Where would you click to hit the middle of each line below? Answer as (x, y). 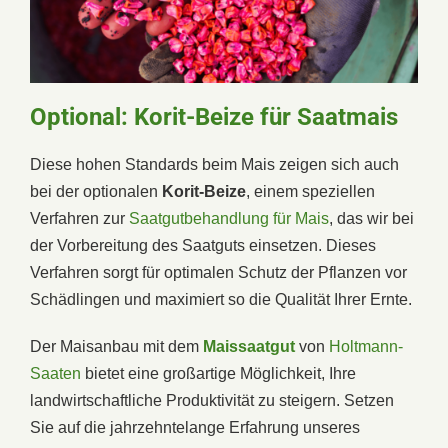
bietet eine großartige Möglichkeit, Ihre (218, 373)
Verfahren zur (79, 218)
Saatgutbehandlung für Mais (229, 218)
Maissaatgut (249, 346)
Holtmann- (364, 346)
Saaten (55, 373)
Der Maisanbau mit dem (116, 346)
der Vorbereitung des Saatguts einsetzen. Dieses (203, 245)
